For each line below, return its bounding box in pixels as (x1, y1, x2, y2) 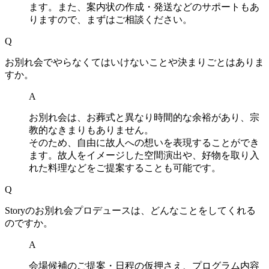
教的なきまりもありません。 (29, 124, 154, 135)
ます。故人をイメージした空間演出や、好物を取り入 (29, 150, 259, 160)
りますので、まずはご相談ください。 (29, 14, 192, 25)
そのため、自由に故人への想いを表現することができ (29, 137, 259, 148)
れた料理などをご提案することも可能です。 (29, 162, 221, 173)
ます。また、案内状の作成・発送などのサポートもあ (29, 1, 259, 12)
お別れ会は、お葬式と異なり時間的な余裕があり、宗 (29, 112, 259, 122)
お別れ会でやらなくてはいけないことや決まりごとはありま (5, 56, 264, 67)
